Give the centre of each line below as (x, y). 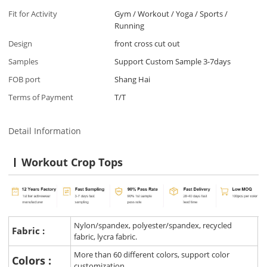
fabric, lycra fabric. (106, 237)
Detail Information (45, 131)
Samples (24, 62)
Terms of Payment (41, 97)
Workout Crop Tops (72, 162)
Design (21, 44)
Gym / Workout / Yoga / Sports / (171, 14)
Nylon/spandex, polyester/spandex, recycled (153, 226)
